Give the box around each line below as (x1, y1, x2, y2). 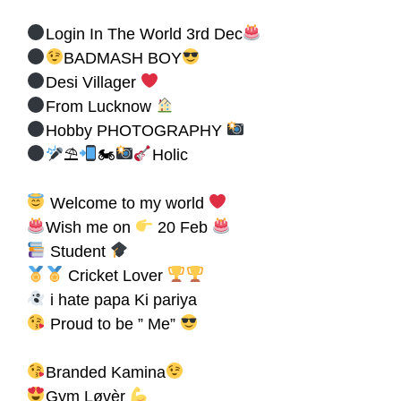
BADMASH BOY (64, 48, 182, 67)
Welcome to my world (45, 193, 209, 212)
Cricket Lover (64, 266, 167, 285)
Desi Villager (45, 73, 141, 91)
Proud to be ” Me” (45, 314, 180, 333)
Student (45, 242, 110, 260)
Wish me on (45, 218, 135, 236)
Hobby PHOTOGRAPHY (45, 121, 226, 140)
